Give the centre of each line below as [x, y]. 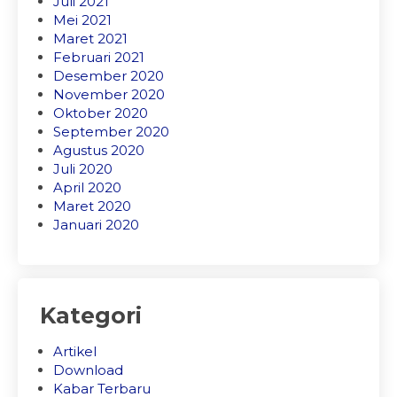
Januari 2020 [96, 225]
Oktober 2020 [101, 113]
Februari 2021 [99, 57]
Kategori [91, 315]
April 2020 [87, 187]
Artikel [75, 351]
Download [88, 370]
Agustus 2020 [99, 150]
